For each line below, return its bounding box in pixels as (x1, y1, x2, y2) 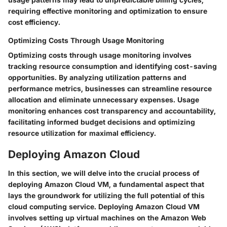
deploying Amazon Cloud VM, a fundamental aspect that (8, 180, 204, 189)
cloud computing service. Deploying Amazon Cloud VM (8, 202, 200, 211)
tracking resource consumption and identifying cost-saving (8, 61, 217, 70)
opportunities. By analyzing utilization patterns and (8, 72, 186, 82)
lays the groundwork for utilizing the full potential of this (8, 191, 205, 200)
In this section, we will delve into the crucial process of (8, 169, 199, 178)
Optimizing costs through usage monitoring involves (8, 50, 192, 59)
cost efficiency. (8, 17, 60, 26)
